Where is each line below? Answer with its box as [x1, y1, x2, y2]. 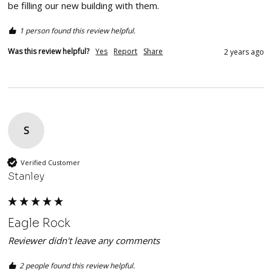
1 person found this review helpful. [19, 25, 136, 36]
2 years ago [223, 47, 264, 58]
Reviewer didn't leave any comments [8, 234, 160, 247]
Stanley [8, 170, 45, 183]
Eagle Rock [8, 216, 71, 231]
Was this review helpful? [8, 46, 90, 57]
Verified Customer [21, 157, 81, 167]
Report [114, 46, 138, 57]
